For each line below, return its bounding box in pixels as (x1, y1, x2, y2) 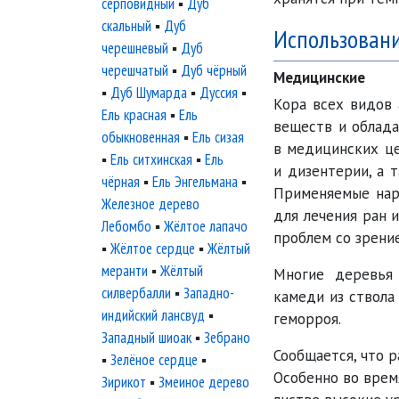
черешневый (102, 38, 168, 58)
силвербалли (102, 283, 171, 303)
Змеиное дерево (159, 372, 249, 392)
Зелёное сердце (110, 350, 198, 370)
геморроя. (273, 309, 341, 329)
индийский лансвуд (102, 305, 205, 325)
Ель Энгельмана (152, 172, 238, 191)
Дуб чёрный (181, 61, 247, 80)
